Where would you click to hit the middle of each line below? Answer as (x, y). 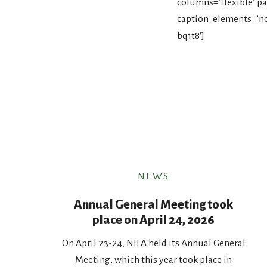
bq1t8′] (191, 36)
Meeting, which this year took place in (154, 260)
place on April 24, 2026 (154, 220)
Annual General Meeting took (153, 204)
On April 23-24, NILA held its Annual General (153, 243)
